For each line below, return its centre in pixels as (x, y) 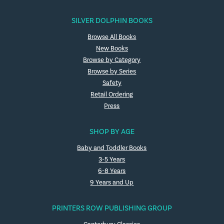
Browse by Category (112, 60)
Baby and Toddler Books (112, 148)
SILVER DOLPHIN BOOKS (112, 21)
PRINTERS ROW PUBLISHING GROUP (112, 208)
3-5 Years (112, 159)
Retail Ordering (112, 94)
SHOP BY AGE (112, 132)
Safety (112, 83)
